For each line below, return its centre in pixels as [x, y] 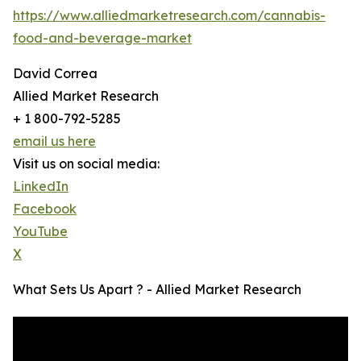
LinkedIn [41, 187]
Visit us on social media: [86, 164]
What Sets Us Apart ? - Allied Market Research [157, 290]
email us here [54, 141]
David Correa [55, 74]
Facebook [45, 209]
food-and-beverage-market [102, 38]
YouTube [40, 232]
